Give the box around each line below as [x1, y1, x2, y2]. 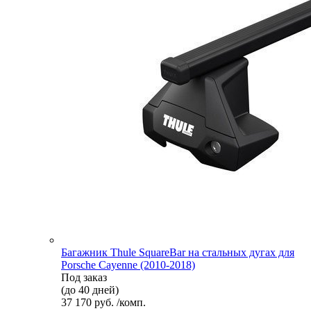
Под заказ [61, 271, 107, 283]
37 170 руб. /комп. [61, 296, 146, 308]
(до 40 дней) [61, 283, 119, 296]
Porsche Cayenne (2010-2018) [61, 258, 195, 271]
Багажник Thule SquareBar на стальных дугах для [61, 246, 294, 258]
